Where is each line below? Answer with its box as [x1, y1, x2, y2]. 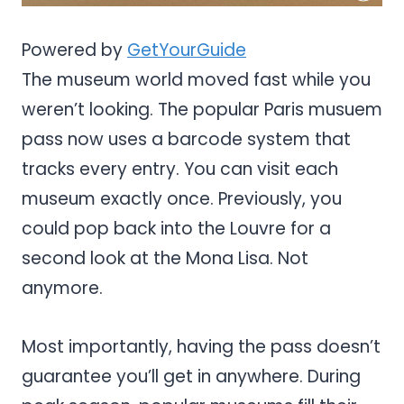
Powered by [22, 37, 127, 62]
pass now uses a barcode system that [22, 126, 351, 151]
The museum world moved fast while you [22, 67, 371, 92]
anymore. [22, 275, 103, 300]
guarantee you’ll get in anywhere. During [22, 363, 361, 389]
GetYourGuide [127, 37, 246, 62]
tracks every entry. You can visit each [22, 156, 338, 181]
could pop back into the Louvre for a [22, 216, 331, 241]
